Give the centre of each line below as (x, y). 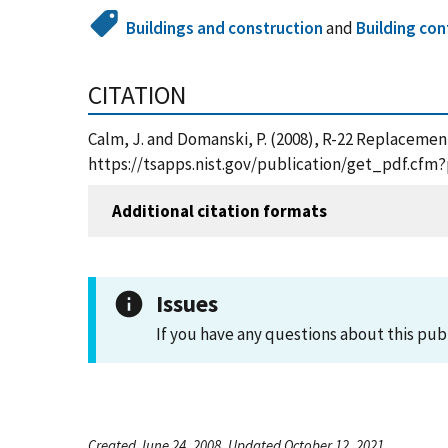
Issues (187, 303)
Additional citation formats (219, 210)
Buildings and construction (225, 28)
